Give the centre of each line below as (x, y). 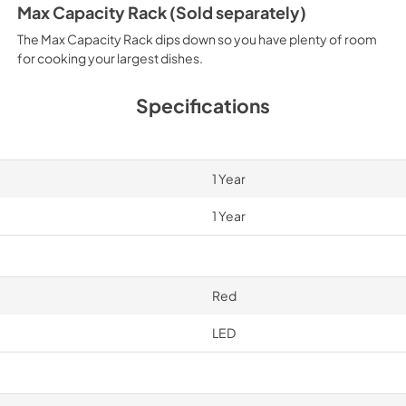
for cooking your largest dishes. (110, 58)
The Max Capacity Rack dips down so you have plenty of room (197, 39)
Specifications (203, 106)
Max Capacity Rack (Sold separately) (161, 13)
